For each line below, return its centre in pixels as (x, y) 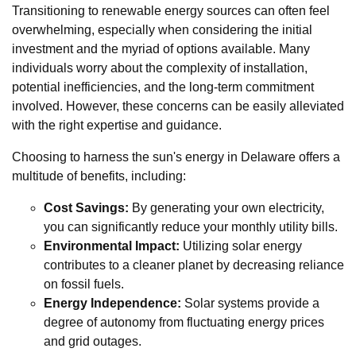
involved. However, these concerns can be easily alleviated (178, 106)
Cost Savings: (86, 207)
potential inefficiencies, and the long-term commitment (163, 87)
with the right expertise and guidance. (117, 125)
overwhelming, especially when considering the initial (162, 29)
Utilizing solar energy (241, 246)
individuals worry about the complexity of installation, (160, 68)
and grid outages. (93, 341)
